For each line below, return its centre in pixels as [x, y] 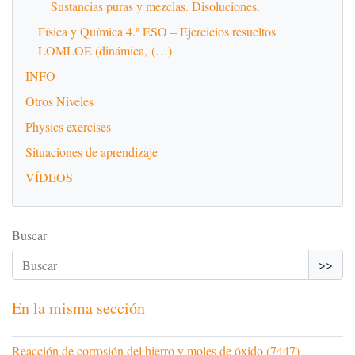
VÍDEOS [49, 177]
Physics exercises [68, 127]
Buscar [29, 235]
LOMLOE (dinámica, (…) [105, 51]
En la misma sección [78, 308]
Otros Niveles [59, 101]
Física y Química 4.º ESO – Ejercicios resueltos [157, 32]
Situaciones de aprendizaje [92, 152]
